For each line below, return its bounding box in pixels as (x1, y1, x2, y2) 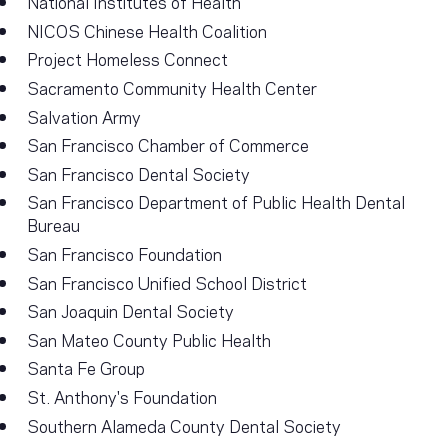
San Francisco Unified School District (27, 269, 308, 294)
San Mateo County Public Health (27, 326, 272, 351)
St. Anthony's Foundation (27, 384, 218, 408)
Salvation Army (27, 103, 142, 128)
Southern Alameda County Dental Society (27, 412, 342, 437)
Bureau (27, 212, 81, 237)
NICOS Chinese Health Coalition (27, 17, 268, 42)
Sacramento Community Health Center (27, 75, 318, 100)
